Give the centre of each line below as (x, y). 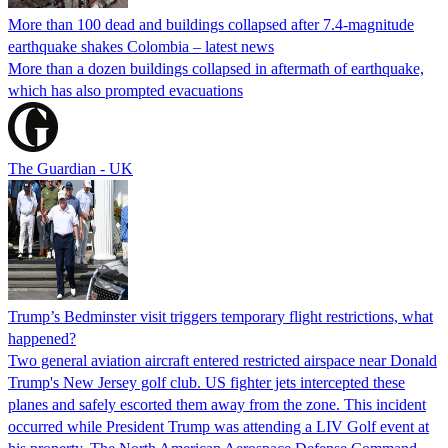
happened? (42, 338)
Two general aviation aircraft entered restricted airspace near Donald (222, 360)
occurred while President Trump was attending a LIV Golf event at (218, 426)
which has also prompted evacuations (125, 90)
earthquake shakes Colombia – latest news (141, 46)
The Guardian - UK (70, 168)
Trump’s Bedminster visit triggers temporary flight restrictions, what (220, 316)
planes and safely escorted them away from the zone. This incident (217, 404)
